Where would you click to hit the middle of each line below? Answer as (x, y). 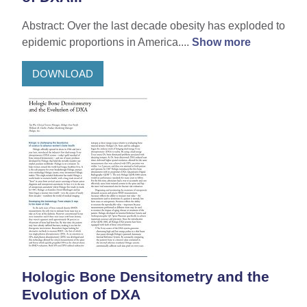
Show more (221, 42)
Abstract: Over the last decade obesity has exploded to (153, 26)
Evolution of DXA (81, 295)
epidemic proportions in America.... (107, 42)
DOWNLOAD (63, 73)
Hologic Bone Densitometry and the (146, 277)
